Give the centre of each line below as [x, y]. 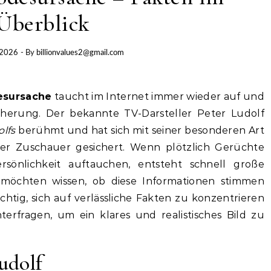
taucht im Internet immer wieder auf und [158, 96]
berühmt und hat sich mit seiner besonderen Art [140, 130]
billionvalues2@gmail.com [80, 53]
